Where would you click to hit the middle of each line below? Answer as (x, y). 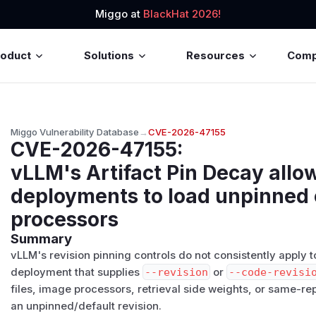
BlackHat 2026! (182, 14)
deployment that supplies (77, 272)
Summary (42, 238)
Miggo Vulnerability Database (75, 132)
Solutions (109, 55)
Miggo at (119, 14)
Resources (216, 55)
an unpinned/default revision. (86, 306)
